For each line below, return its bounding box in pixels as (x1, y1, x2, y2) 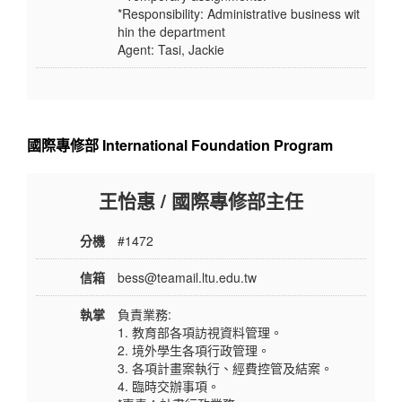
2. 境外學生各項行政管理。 (118, 341, 270, 360)
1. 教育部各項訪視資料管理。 (118, 323, 283, 342)
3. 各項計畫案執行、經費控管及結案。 (118, 359, 333, 378)
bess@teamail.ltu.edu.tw (118, 268, 257, 287)
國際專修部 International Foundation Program (27, 135, 333, 156)
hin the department (118, 22, 225, 41)
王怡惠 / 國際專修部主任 (99, 187, 303, 214)
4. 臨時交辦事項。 (118, 377, 220, 396)
